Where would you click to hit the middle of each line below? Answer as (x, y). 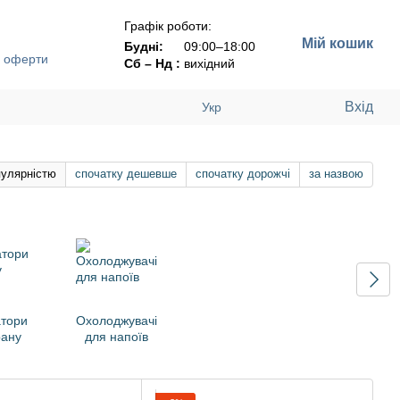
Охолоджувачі (116, 321)
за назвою (336, 174)
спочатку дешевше (126, 174)
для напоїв (116, 337)
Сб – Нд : (152, 63)
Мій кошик (337, 43)
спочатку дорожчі (243, 174)
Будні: (144, 46)
